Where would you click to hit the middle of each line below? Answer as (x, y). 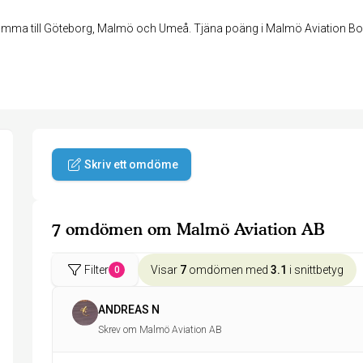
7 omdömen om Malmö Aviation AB (188, 229)
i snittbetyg (315, 270)
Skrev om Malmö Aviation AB (160, 330)
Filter (96, 270)
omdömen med (228, 270)
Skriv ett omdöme (131, 164)
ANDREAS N (129, 310)
